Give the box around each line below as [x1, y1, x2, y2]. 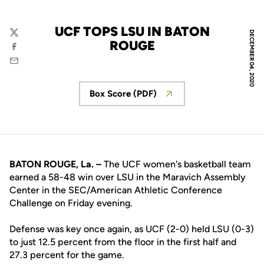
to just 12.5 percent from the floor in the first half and [9, 236, 236, 247]
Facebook [9, 47, 48, 58]
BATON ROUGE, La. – [9, 159, 101, 170]
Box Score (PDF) [90, 88, 157, 99]
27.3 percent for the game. [9, 249, 124, 260]
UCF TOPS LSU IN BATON [54, 24, 210, 39]
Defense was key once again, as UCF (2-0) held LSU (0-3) [9, 223, 254, 235]
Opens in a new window [131, 94, 231, 105]
